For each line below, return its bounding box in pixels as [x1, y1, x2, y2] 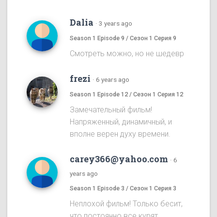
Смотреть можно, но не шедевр [70, 49, 184, 59]
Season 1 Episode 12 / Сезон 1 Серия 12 [70, 91, 183, 98]
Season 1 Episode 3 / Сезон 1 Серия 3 [70, 185, 176, 192]
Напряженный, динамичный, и [70, 117, 172, 127]
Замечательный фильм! [70, 105, 152, 115]
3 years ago [99, 19, 132, 28]
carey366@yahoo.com [70, 153, 168, 165]
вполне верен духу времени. [70, 129, 170, 139]
